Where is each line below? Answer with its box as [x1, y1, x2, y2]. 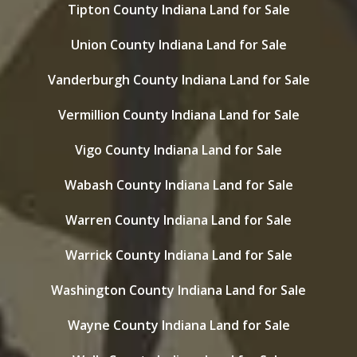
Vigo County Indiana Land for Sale [75, 141, 282, 159]
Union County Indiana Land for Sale [70, 36, 287, 53]
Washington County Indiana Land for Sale [51, 281, 306, 299]
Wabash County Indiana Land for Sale [64, 176, 293, 194]
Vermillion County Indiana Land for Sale [57, 106, 300, 124]
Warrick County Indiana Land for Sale [65, 246, 292, 264]
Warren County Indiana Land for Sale [65, 211, 292, 229]
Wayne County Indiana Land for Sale [67, 316, 290, 334]
